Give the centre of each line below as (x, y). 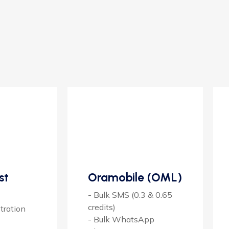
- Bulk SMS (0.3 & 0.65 (130, 194)
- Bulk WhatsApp (121, 219)
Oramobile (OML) (135, 177)
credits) (102, 207)
